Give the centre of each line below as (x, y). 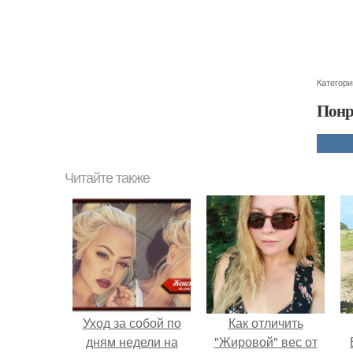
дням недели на (132, 342)
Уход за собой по (132, 323)
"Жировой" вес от (266, 342)
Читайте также (107, 178)
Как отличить (266, 323)
